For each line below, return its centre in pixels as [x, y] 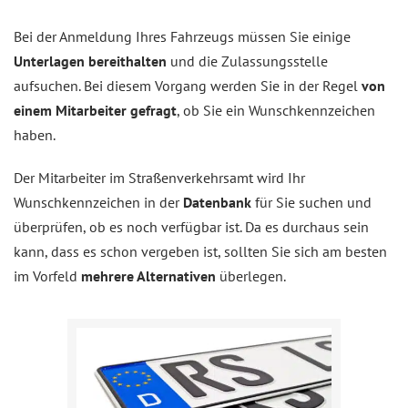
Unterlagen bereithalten [90, 61]
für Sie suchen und [311, 202]
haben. [35, 135]
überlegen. [251, 276]
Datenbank [217, 202]
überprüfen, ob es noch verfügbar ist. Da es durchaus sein [191, 227]
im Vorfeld [47, 276]
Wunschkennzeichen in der [98, 202]
